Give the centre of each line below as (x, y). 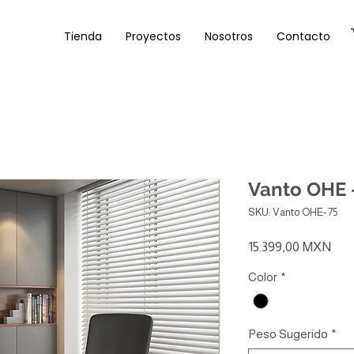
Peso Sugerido (288, 334)
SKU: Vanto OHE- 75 (293, 212)
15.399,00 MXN (290, 247)
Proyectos (153, 36)
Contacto (303, 36)
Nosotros (229, 36)
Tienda (83, 36)
